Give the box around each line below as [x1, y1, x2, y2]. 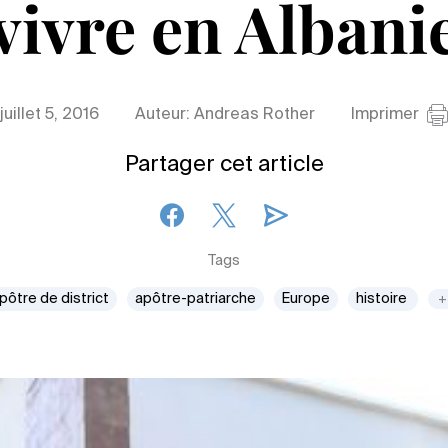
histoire [356, 292, 410, 306]
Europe [282, 292, 330, 306]
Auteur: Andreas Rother [135, 107, 315, 123]
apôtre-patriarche [135, 292, 256, 306]
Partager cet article [124, 154, 324, 176]
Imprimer [351, 107, 419, 123]
